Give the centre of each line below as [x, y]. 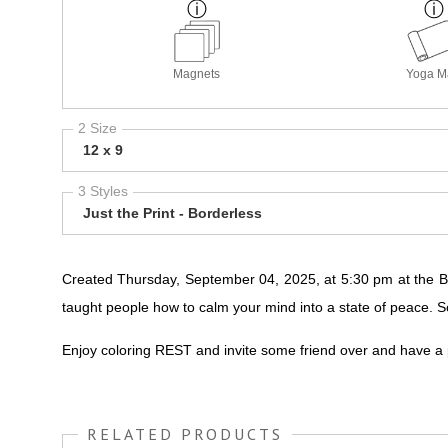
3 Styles [103, 190]
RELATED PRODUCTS [185, 433]
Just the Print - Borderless [172, 212]
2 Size [97, 127]
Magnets [197, 73]
